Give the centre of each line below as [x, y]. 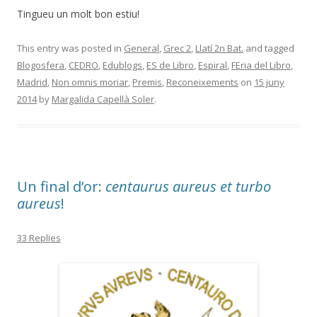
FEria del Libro [261, 65]
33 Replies [39, 238]
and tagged [269, 48]
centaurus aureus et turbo [188, 187]
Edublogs [122, 65]
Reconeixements [202, 82]
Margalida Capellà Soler [103, 99]
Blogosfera [41, 65]
